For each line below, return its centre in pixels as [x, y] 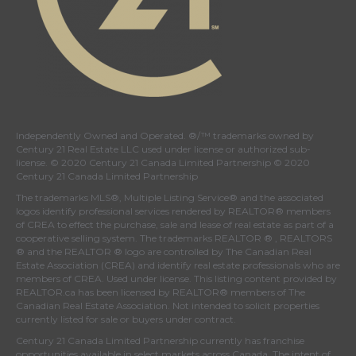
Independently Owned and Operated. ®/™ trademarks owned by [165, 136]
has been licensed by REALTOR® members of [182, 292]
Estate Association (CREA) [75, 265]
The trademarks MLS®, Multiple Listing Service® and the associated [170, 198]
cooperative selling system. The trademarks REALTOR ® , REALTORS [174, 238]
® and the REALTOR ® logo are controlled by [121, 252]
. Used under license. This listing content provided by [219, 279]
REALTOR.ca [46, 292]
